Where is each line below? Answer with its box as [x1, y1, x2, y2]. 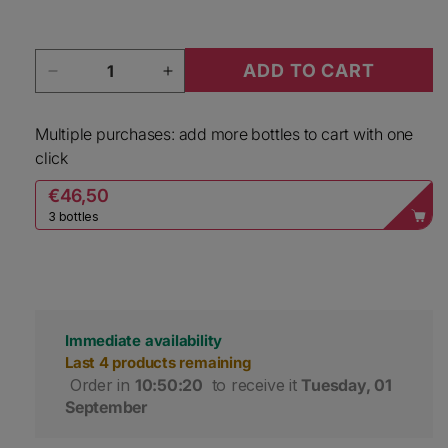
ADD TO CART [243, 59, 375, 81]
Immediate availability [65, 331, 223, 351]
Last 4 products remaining [65, 353, 251, 373]
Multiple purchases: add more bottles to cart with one [35, 124, 414, 145]
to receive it [206, 375, 302, 396]
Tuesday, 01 [301, 375, 392, 396]
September [65, 397, 147, 418]
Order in [69, 375, 135, 396]
